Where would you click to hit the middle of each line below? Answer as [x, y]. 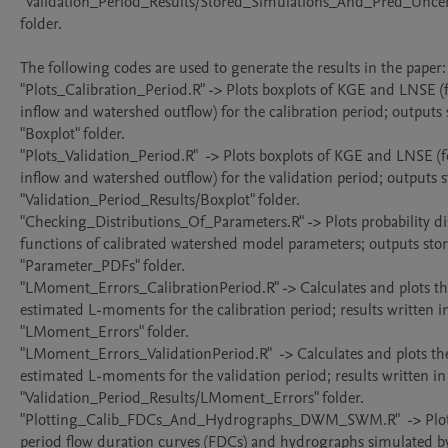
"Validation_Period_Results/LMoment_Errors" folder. [192, 398]
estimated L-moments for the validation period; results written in [233, 376]
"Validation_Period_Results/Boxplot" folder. [160, 200]
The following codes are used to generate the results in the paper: [233, 68]
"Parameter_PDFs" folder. [102, 266]
